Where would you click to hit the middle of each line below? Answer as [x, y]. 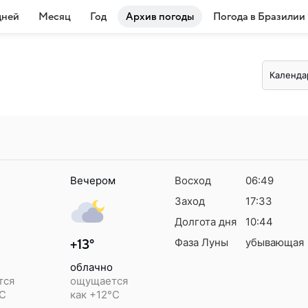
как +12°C [95, 295]
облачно [91, 267]
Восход [193, 180]
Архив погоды [160, 16]
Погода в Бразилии [259, 16]
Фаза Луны [201, 242]
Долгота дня [206, 222]
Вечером [93, 180]
